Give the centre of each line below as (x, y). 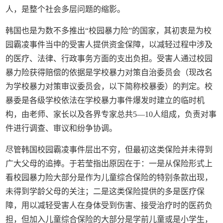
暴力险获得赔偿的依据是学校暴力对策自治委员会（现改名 (109, 73)
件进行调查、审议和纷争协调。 (61, 128)
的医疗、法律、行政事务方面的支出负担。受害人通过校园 (109, 59)
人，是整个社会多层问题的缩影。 (65, 9)
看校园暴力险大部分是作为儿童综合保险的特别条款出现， (109, 178)
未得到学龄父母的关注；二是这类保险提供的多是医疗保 (105, 192)
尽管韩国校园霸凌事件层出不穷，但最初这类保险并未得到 (109, 150)
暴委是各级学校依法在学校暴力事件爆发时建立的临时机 (105, 101)
